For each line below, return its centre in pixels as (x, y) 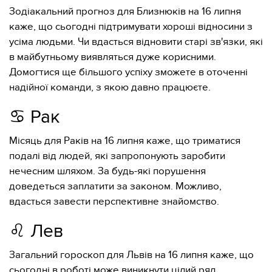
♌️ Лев (36, 231)
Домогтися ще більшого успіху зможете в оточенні (128, 72)
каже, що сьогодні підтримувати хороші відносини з (131, 27)
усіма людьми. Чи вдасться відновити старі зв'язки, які (136, 42)
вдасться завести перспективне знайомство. (114, 202)
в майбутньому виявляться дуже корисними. (113, 57)
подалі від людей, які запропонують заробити (117, 156)
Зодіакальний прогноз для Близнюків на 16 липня (125, 12)
